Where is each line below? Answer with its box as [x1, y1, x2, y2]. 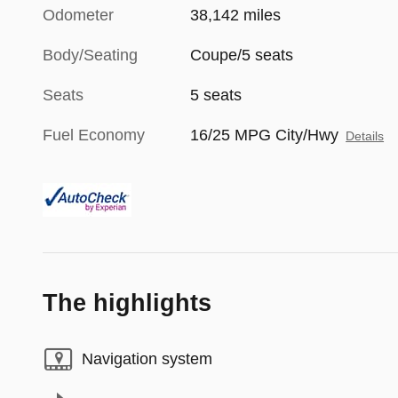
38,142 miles [190, 5, 282, 24]
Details [346, 129, 385, 143]
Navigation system [82, 350, 212, 368]
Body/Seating [43, 45, 138, 64]
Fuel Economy [43, 125, 145, 144]
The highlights [43, 289, 211, 316]
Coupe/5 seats [190, 45, 294, 64]
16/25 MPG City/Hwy [190, 125, 339, 144]
